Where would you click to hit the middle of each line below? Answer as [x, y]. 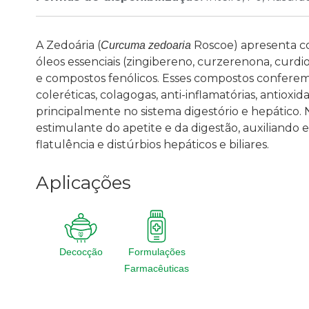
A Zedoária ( [68, 46]
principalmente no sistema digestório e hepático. [169, 112]
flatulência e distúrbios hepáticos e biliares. [152, 145]
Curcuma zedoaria [146, 46]
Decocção [81, 252]
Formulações [157, 252]
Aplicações [83, 183]
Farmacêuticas [157, 269]
